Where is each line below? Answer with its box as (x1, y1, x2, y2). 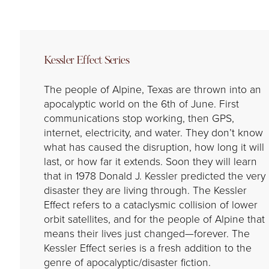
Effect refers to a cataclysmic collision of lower (43, 197, 258, 213)
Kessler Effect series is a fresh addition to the (43, 240, 252, 256)
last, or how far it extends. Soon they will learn (43, 154, 257, 170)
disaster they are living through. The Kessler (43, 183, 247, 199)
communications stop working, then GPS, (43, 110, 234, 127)
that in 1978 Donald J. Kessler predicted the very (43, 168, 265, 184)
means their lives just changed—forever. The (43, 226, 250, 242)
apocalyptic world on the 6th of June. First (43, 96, 239, 112)
